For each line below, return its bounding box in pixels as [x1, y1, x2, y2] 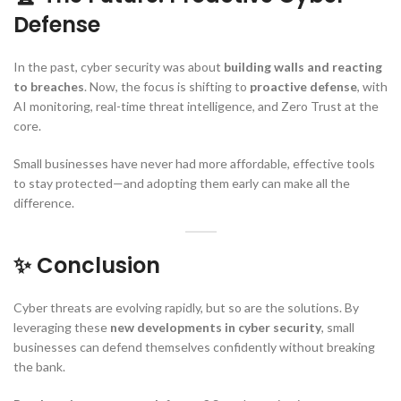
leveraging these [13, 319, 110, 335]
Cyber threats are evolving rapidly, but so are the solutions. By [13, 299, 359, 315]
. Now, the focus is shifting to [84, 78, 250, 94]
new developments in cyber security [110, 319, 321, 335]
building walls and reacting [224, 58, 382, 74]
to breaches [13, 78, 84, 94]
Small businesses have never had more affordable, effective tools [13, 155, 375, 171]
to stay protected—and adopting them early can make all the [13, 175, 350, 191]
